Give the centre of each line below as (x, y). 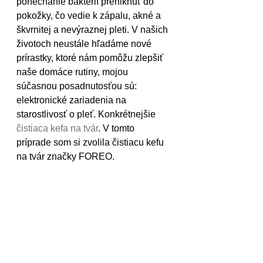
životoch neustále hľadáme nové (85, 44)
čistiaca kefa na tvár (57, 129)
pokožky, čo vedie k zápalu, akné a (90, 16)
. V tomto (117, 129)
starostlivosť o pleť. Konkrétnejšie (87, 114)
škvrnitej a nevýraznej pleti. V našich (93, 30)
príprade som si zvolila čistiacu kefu (91, 143)
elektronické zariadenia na (73, 100)
